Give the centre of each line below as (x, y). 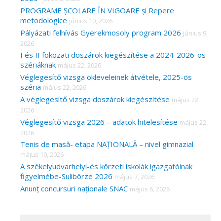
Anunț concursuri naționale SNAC (74, 188)
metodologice (44, 20)
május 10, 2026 (42, 155)
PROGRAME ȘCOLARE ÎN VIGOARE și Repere (97, 10)
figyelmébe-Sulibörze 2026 (66, 176)
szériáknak (38, 65)
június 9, (195, 33)
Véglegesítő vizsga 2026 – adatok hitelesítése (99, 122)
